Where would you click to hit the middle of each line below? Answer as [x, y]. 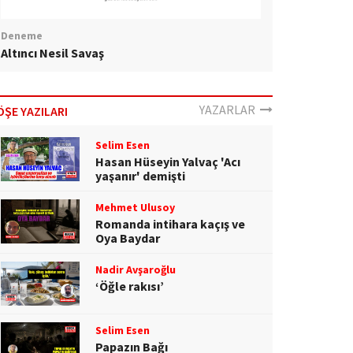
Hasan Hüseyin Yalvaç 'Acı [168, 161]
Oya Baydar [128, 238]
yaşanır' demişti [140, 175]
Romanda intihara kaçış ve [170, 223]
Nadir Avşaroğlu [135, 269]
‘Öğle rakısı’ [130, 286]
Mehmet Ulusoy [135, 207]
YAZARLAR [230, 109]
